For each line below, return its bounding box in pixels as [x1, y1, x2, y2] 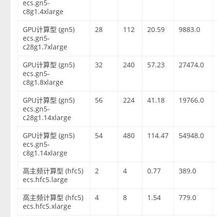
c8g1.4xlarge [23, 7, 64, 16]
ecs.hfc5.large [23, 175, 68, 185]
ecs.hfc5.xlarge [23, 201, 72, 211]
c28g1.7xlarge [23, 42, 68, 52]
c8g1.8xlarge [23, 77, 64, 87]
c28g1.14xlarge [23, 113, 72, 123]
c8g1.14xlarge [23, 148, 68, 158]
